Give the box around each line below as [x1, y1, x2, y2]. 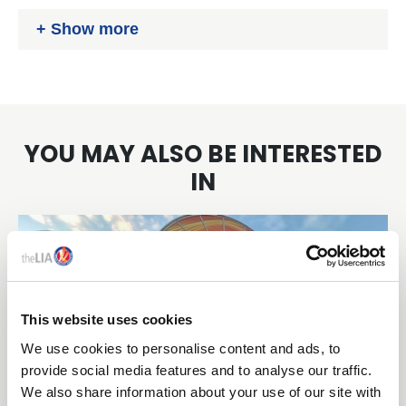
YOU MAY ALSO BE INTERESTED [24, 138, 382, 170]
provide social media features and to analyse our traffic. [21, 362, 372, 378]
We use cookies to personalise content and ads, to [21, 340, 341, 356]
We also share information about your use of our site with [21, 383, 382, 400]
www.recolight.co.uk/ [18, 5, 180, 23]
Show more [51, 20, 139, 38]
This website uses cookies [21, 312, 193, 327]
